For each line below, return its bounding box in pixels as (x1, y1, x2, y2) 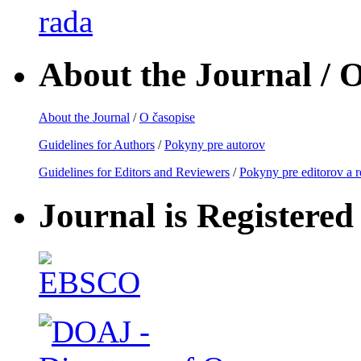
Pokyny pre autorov (164, 138, 265, 152)
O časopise (139, 110, 195, 125)
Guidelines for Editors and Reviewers (39, 165, 230, 180)
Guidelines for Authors (39, 138, 155, 152)
